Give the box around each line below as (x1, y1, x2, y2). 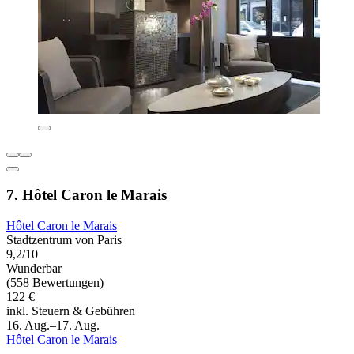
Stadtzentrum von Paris (6, 232, 122, 247)
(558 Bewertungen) (6, 275, 104, 289)
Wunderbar (6, 261, 62, 275)
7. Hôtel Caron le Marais (6, 186, 167, 204)
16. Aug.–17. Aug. (6, 318, 100, 332)
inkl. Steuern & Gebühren (6, 303, 135, 318)
